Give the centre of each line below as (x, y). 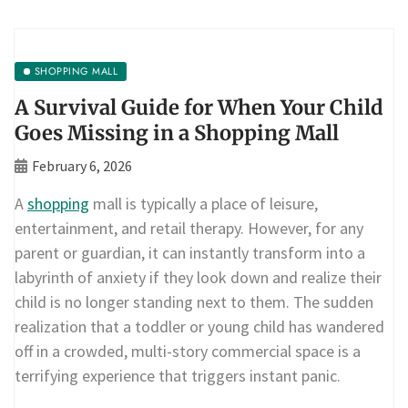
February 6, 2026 (82, 166)
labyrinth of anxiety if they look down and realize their (198, 277)
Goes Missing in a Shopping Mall (177, 133)
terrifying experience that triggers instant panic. (178, 376)
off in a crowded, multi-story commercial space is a (188, 351)
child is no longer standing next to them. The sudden (194, 302)
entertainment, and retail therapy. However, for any (189, 228)
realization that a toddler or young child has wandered (199, 326)
